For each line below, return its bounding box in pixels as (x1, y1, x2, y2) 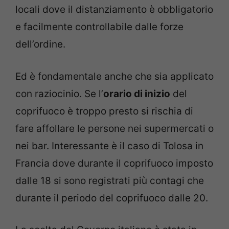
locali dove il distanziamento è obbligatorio (15, 4, 213, 16)
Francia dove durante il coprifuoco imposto (15, 157, 213, 169)
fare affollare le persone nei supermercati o (15, 122, 214, 134)
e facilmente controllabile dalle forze (15, 21, 184, 33)
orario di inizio (103, 87, 170, 100)
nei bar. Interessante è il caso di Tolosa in (15, 140, 203, 152)
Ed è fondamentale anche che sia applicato (15, 70, 214, 82)
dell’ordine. (15, 38, 65, 51)
